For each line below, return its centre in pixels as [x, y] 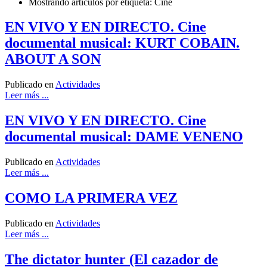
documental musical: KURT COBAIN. [122, 43]
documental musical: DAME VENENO [124, 137]
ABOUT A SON [53, 59]
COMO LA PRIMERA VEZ [91, 198]
